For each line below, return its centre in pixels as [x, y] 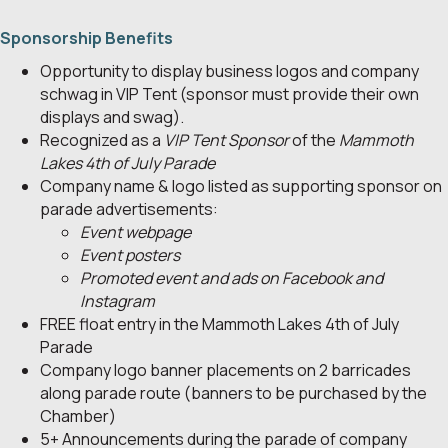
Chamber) [78, 416]
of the [315, 140]
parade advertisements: [129, 209]
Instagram [117, 301]
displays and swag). [112, 117]
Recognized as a [102, 140]
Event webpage [135, 232]
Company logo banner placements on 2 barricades [225, 370]
